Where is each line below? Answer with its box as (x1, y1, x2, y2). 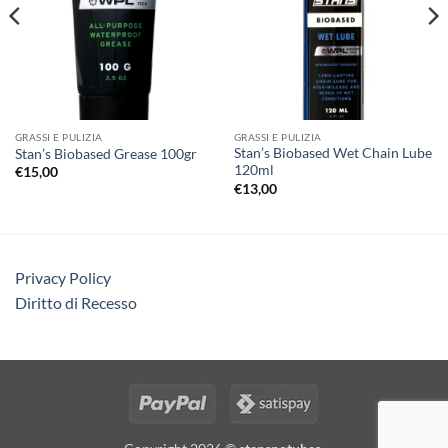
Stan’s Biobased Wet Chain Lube (233, 145, 432, 162)
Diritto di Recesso (15, 293, 137, 313)
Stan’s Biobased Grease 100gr (14, 146, 197, 163)
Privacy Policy (15, 268, 111, 288)
